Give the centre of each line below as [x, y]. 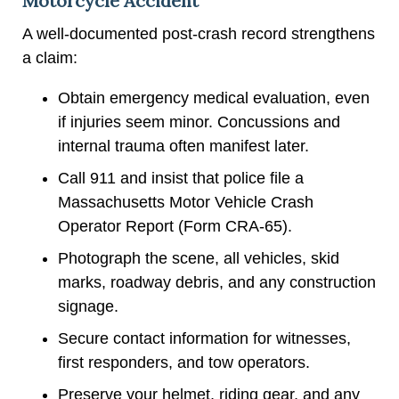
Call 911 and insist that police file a [181, 178]
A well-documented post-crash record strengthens [199, 33]
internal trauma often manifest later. [183, 146]
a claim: [50, 57]
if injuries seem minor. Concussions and [199, 122]
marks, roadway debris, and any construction [217, 282]
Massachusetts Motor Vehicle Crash [186, 202]
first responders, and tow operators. [184, 362]
